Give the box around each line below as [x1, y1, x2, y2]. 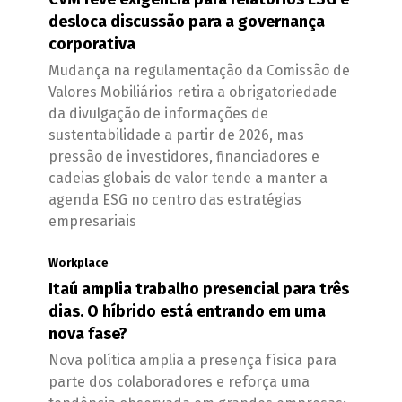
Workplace [48, 256, 109, 269]
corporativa [48, 34, 135, 54]
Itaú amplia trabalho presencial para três [48, 279, 349, 299]
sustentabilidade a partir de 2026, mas [48, 127, 304, 144]
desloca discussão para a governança [48, 12, 325, 31]
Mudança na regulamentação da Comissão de [48, 62, 350, 79]
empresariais [48, 213, 136, 230]
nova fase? [48, 324, 127, 344]
